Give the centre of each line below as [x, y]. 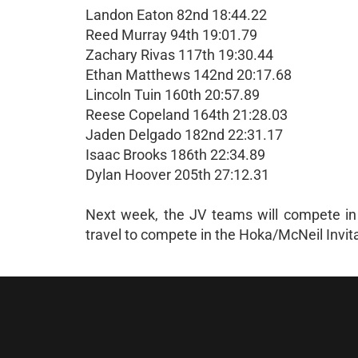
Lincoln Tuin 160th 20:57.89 [173, 95]
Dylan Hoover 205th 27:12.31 [177, 175]
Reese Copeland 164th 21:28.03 [187, 115]
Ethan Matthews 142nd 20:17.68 [189, 75]
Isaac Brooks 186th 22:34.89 [175, 155]
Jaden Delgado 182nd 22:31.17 [184, 135]
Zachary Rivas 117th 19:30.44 [179, 55]
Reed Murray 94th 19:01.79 [171, 35]
